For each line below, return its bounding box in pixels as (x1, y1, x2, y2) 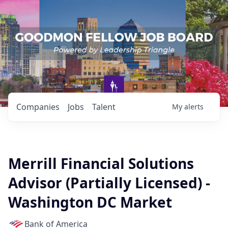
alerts (184, 102, 204, 111)
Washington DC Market (8, 192, 172, 212)
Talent (92, 101, 116, 112)
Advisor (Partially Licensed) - (8, 173, 210, 192)
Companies (16, 101, 60, 112)
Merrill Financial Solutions (8, 154, 194, 173)
